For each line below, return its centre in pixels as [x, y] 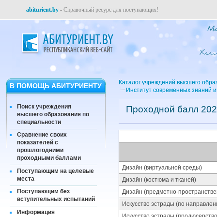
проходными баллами [49, 158]
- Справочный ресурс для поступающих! [108, 10]
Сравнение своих [42, 135]
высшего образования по [53, 114]
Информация [36, 212]
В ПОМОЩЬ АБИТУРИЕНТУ [56, 86]
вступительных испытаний [56, 199]
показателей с [38, 143]
